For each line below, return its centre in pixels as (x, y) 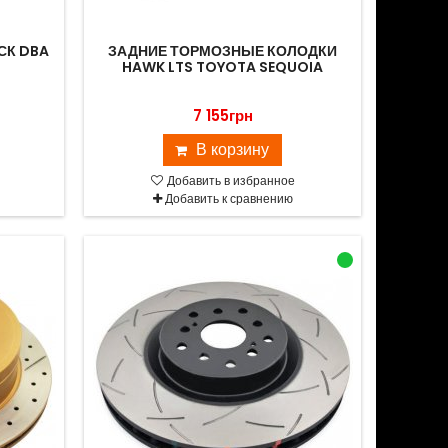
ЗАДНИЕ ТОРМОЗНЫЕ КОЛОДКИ (223, 51)
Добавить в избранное (229, 180)
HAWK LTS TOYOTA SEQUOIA (223, 67)
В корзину (233, 149)
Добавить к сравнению (228, 198)
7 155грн (222, 115)
